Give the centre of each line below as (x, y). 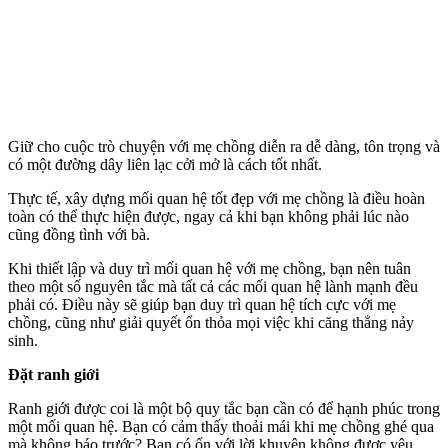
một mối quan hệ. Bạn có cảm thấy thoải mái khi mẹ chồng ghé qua (221, 426)
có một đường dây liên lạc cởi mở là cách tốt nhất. (165, 164)
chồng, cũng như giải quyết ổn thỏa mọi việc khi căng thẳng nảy (211, 322)
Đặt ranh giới (53, 374)
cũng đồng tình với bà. (79, 234)
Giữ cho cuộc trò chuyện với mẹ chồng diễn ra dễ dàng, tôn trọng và (224, 146)
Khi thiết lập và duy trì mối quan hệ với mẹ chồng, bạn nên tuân (209, 268)
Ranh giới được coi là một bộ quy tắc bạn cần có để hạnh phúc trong (224, 408)
